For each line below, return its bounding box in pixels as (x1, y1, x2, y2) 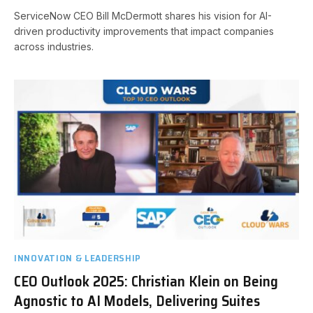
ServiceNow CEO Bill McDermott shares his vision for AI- (14, 9, 272, 22)
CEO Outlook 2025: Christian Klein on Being (14, 270, 278, 293)
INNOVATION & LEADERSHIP (14, 250, 142, 265)
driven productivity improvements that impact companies (14, 24, 274, 37)
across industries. (14, 40, 94, 52)
